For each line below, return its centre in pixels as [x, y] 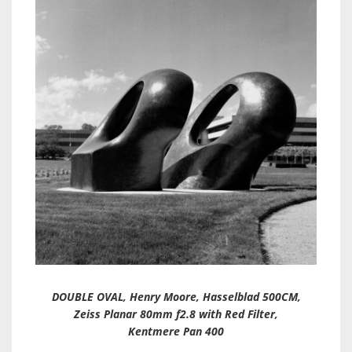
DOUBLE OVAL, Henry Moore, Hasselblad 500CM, [176, 297]
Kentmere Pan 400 [176, 332]
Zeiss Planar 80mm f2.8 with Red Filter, [176, 314]
